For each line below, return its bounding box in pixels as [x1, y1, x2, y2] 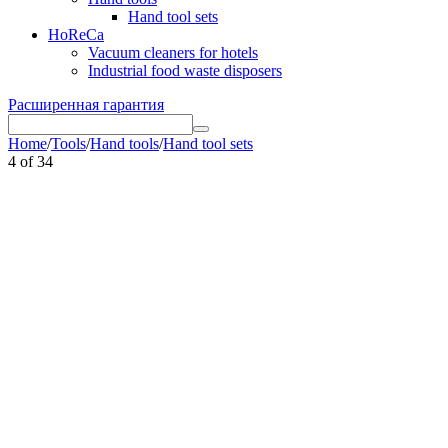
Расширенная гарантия [8, 96, 164, 113]
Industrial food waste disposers [88, 62, 282, 79]
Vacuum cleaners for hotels [88, 44, 258, 61]
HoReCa [48, 26, 104, 43]
